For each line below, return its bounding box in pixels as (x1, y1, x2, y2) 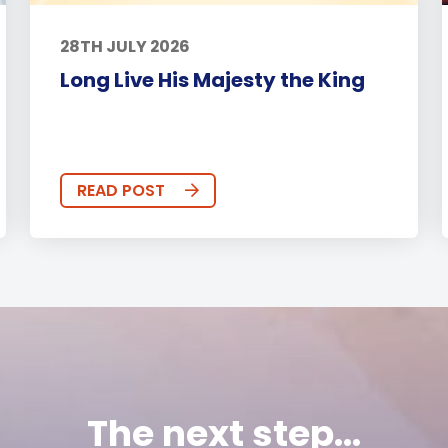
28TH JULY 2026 (60, 34, 191, 58)
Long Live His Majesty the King (60, 65, 366, 94)
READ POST (77, 178, 166, 202)
